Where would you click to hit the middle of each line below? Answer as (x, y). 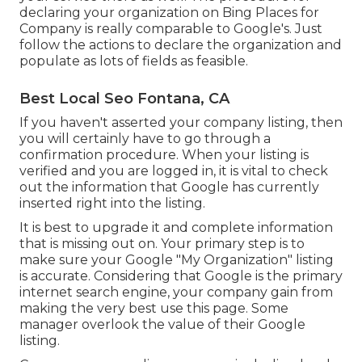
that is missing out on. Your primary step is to (162, 244)
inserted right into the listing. (112, 204)
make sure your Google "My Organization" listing (177, 260)
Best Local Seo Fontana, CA (124, 99)
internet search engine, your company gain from (176, 293)
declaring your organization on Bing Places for (169, 13)
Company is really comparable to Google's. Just (171, 29)
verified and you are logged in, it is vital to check (174, 171)
